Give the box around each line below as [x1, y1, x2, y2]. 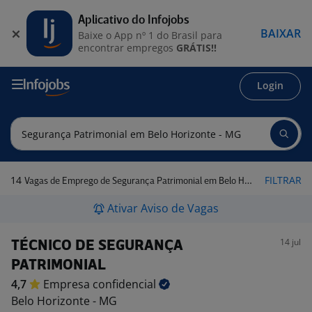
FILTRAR [265, 173, 302, 187]
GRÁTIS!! [176, 40, 217, 54]
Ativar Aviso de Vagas [107, 201, 219, 216]
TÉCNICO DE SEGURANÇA [11, 239, 182, 253]
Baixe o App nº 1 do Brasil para [78, 28, 222, 42]
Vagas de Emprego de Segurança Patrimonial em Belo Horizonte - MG [24, 177, 244, 186]
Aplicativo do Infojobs [78, 14, 189, 26]
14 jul [280, 236, 301, 248]
